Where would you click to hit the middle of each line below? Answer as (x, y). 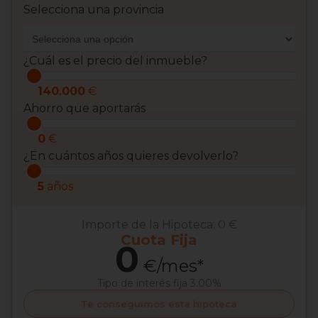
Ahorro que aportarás (84, 109)
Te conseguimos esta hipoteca (159, 304)
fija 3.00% (197, 284)
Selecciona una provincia (94, 10)
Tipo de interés (135, 284)
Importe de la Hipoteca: (149, 225)
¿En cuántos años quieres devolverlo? (131, 156)
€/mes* (171, 266)
